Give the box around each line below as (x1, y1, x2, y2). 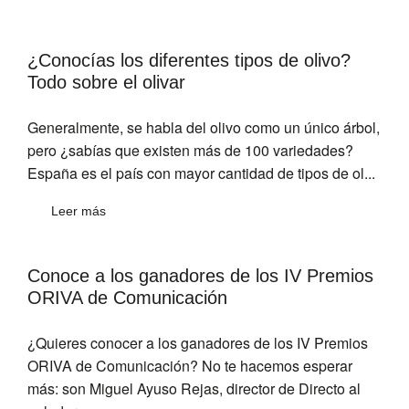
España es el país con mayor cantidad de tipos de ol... (27, 163, 375, 184)
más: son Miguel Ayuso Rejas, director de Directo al (27, 378, 361, 400)
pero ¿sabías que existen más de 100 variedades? (27, 140, 353, 162)
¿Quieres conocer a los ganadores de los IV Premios (27, 332, 368, 354)
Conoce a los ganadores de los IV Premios (27, 266, 373, 287)
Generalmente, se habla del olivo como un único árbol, (27, 117, 380, 139)
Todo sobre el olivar (27, 72, 185, 93)
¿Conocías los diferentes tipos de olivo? (27, 50, 351, 71)
